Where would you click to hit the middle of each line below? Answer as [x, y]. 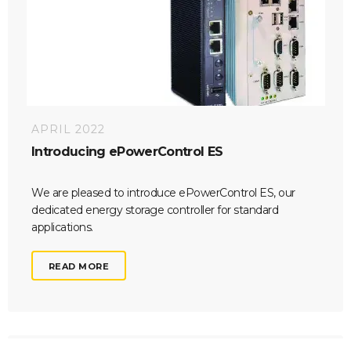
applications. [62, 227]
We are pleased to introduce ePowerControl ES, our [163, 192]
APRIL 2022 [68, 130]
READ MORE [79, 266]
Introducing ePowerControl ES [127, 151]
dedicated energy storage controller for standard [155, 210]
